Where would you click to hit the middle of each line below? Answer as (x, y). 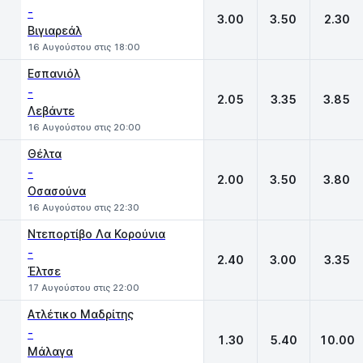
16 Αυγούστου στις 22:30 (83, 207)
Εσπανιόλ (54, 73)
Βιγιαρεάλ (55, 30)
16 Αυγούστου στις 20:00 (84, 127)
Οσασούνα (57, 191)
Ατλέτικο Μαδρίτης (81, 314)
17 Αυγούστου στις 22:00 (83, 288)
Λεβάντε (51, 111)
